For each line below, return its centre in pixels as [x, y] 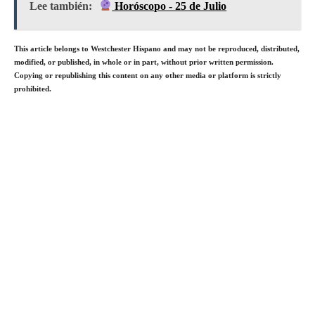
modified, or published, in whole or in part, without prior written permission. [144, 62]
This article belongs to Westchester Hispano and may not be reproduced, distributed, [157, 48]
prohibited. [33, 88]
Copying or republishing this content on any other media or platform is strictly [148, 75]
